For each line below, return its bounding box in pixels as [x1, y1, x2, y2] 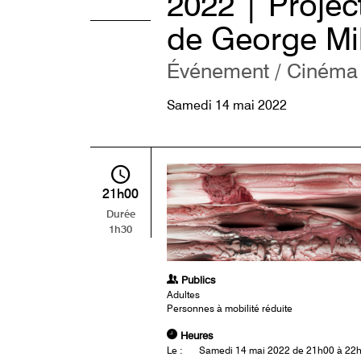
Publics [178, 276, 215, 286]
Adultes [167, 291, 200, 301]
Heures [177, 331, 213, 342]
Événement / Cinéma [167, 63, 358, 83]
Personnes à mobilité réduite [167, 305, 293, 315]
